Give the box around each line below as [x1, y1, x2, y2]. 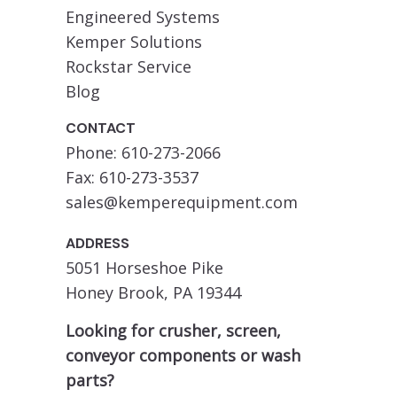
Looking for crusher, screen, [66, 319, 281, 341]
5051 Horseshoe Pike [66, 256, 223, 278]
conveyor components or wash [66, 344, 300, 366]
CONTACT [66, 118, 136, 137]
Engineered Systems [66, 5, 220, 27]
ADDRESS [66, 233, 129, 253]
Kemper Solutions [66, 30, 202, 52]
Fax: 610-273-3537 [66, 166, 198, 188]
